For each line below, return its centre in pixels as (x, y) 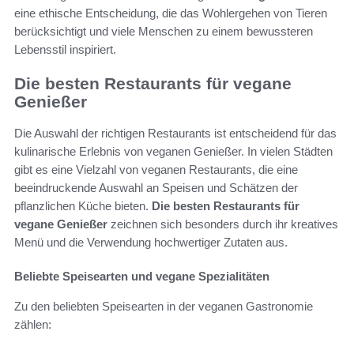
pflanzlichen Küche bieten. (83, 206)
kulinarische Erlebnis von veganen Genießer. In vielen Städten (173, 152)
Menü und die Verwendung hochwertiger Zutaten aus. (151, 243)
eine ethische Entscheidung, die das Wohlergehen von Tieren (171, 13)
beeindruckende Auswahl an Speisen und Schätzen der (156, 188)
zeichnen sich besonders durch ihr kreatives (223, 224)
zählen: (33, 325)
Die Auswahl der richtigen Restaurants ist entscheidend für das (175, 134)
